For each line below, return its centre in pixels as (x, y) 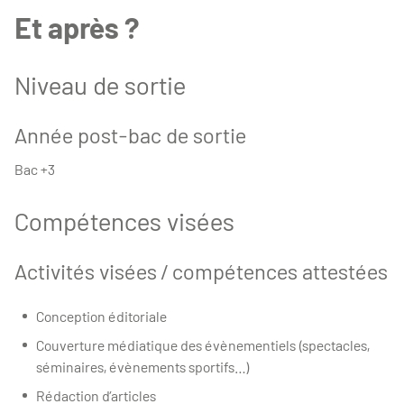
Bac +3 (35, 169)
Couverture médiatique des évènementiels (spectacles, (203, 344)
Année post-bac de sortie (130, 134)
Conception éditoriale (114, 316)
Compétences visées (124, 220)
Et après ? (77, 27)
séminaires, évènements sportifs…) (155, 366)
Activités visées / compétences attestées (201, 271)
